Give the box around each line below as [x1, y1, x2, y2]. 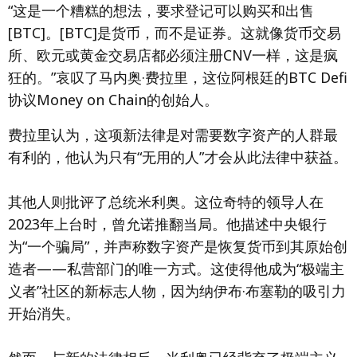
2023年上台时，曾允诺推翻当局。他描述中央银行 [8, 214, 327, 233]
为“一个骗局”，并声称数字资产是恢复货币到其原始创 [8, 237, 347, 256]
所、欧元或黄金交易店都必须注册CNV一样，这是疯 [8, 45, 338, 65]
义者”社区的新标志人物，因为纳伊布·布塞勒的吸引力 [8, 281, 346, 300]
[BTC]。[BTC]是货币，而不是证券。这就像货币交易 [8, 23, 341, 42]
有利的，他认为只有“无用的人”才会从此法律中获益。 [8, 147, 347, 167]
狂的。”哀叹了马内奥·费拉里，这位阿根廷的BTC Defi [8, 68, 347, 87]
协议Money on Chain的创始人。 [8, 90, 218, 109]
